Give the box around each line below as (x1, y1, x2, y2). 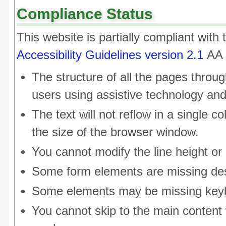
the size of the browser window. (32, 126, 199, 139)
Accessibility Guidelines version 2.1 (17, 48, 203, 62)
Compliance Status (17, 6, 153, 22)
